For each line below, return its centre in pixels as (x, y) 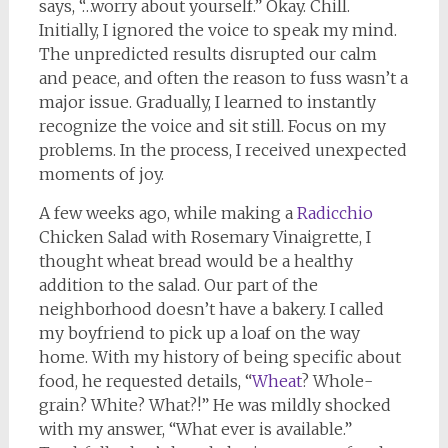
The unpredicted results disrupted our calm (207, 53)
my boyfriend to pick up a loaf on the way (199, 332)
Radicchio (334, 212)
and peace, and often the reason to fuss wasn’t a (223, 77)
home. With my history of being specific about (219, 356)
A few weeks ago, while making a (167, 212)
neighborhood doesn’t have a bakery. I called (211, 308)
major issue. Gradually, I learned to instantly (207, 101)
